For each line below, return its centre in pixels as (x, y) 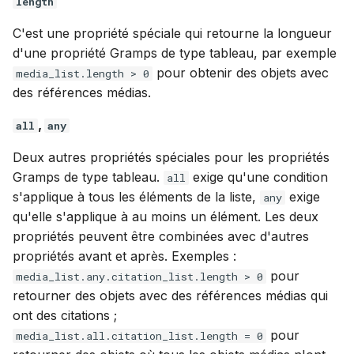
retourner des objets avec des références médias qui (170, 296)
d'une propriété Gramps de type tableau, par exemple (175, 53)
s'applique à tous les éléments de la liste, (136, 197)
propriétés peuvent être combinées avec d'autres (161, 236)
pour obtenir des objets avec (241, 73)
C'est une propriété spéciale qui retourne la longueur (172, 33)
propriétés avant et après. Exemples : (124, 256)
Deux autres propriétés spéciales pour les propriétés (171, 157)
